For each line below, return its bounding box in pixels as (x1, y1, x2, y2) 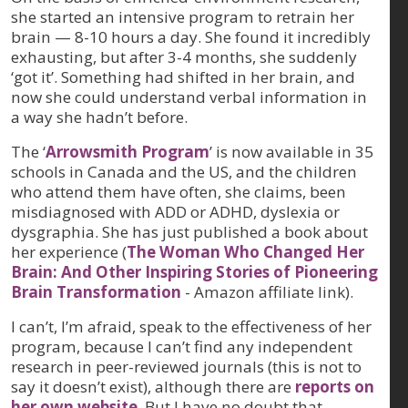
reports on (295, 375, 374, 397)
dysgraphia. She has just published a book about (11, 220, 368, 242)
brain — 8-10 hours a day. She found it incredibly (11, 25, 371, 47)
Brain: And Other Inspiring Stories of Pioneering (11, 260, 378, 282)
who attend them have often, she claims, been (11, 180, 346, 202)
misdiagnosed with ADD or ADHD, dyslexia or (11, 200, 340, 222)
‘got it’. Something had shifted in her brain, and (11, 66, 355, 87)
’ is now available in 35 (209, 140, 373, 162)
